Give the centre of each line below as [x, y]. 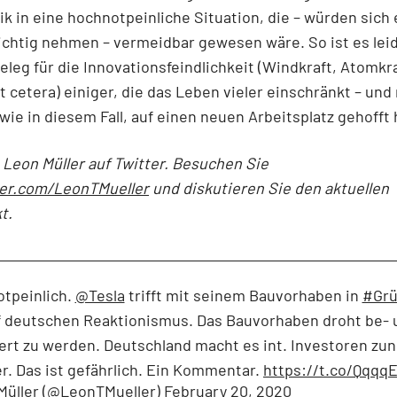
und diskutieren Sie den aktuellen [269, 188]
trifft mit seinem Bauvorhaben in [243, 296]
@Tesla [100, 296]
